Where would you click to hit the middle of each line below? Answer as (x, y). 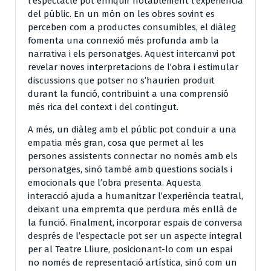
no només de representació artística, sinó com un (132, 262)
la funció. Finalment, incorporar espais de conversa (135, 222)
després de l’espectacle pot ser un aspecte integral (135, 236)
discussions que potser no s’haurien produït (121, 80)
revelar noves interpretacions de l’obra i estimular (133, 67)
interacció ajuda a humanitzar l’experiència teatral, (135, 196)
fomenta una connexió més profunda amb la (123, 40)
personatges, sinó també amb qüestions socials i (130, 169)
